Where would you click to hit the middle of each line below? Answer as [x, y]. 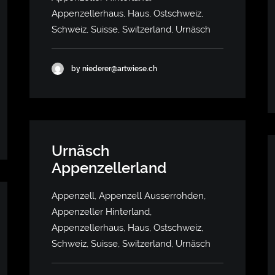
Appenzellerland [109, 168]
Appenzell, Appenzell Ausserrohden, [129, 196]
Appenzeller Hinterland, [102, 212]
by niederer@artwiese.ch [114, 68]
